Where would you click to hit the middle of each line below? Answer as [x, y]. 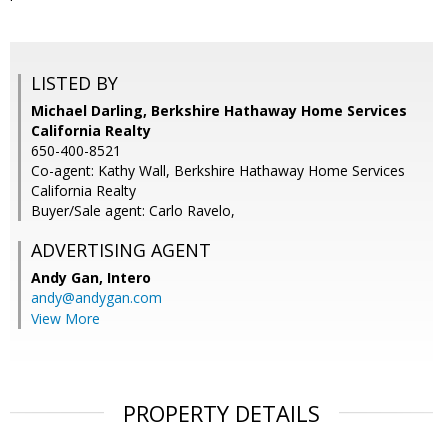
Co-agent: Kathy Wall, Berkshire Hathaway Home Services [218, 171]
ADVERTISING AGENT [121, 250]
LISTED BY [74, 83]
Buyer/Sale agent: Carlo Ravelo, [133, 211]
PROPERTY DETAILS [221, 413]
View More [65, 319]
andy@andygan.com [96, 298]
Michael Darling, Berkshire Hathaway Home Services [219, 111]
